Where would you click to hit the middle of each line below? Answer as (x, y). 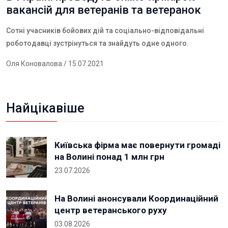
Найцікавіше (45, 108)
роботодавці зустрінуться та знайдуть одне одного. (97, 43)
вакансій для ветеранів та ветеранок (106, 10)
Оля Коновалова (34, 64)
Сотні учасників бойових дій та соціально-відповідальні (105, 31)
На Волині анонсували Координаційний (136, 198)
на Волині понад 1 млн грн (109, 157)
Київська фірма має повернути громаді (137, 145)
